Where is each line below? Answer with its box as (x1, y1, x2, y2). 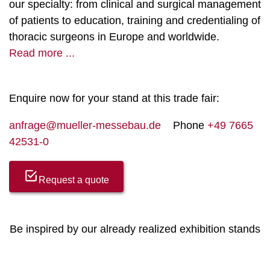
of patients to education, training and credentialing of (9, 14, 260, 27)
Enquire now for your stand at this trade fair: (9, 92, 219, 104)
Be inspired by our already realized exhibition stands (10, 223, 260, 235)
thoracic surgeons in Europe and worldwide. (9, 31, 219, 43)
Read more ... (9, 47, 75, 59)
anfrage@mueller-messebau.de (9, 119, 161, 131)
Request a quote (39, 175, 109, 185)
